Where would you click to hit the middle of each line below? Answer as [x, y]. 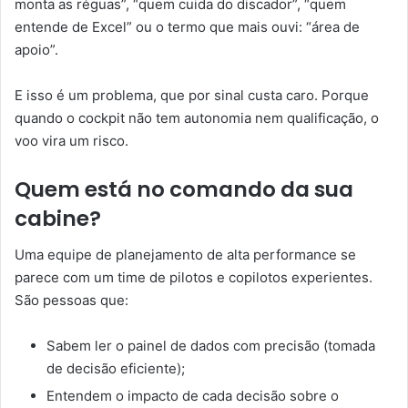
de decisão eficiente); [116, 369]
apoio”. [36, 49]
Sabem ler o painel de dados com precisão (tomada [211, 346]
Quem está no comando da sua [184, 189]
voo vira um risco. [71, 140]
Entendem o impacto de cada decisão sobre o [193, 396]
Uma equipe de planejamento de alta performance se [185, 255]
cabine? [58, 218]
